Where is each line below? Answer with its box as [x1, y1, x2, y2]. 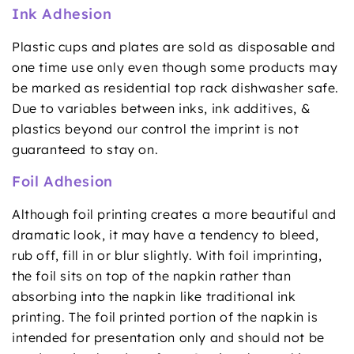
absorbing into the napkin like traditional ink [12, 288, 296, 304]
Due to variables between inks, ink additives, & [12, 100, 311, 116]
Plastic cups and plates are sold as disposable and [12, 38, 337, 55]
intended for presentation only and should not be [12, 329, 325, 345]
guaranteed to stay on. [12, 141, 159, 157]
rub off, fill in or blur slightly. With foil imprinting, [12, 247, 322, 263]
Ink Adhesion [12, 4, 112, 23]
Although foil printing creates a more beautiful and [12, 205, 337, 222]
